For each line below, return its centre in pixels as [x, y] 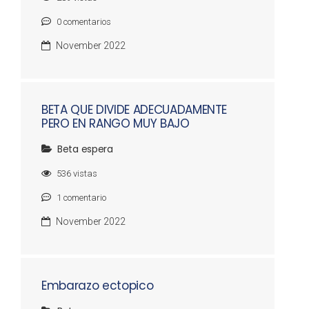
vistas [84, 173]
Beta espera [85, 149]
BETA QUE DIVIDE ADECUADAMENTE [134, 110]
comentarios [86, 22]
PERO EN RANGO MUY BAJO [116, 123]
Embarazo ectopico [98, 286]
